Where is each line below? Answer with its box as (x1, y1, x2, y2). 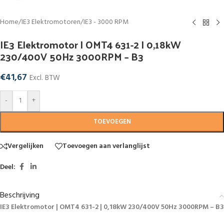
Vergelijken (7, 140, 43, 152)
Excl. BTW (29, 72, 60, 84)
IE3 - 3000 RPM (83, 16, 128, 28)
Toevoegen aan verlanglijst (62, 140, 150, 152)
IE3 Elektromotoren (21, 16, 80, 28)
